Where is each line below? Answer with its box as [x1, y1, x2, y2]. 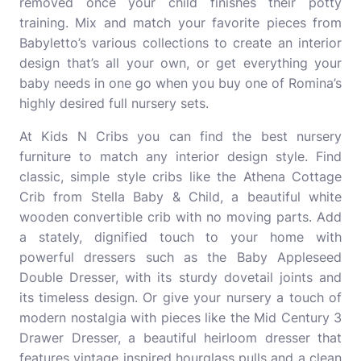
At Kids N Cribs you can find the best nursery [19, 128, 342, 144]
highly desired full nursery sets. [19, 95, 209, 111]
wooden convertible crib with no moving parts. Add [19, 209, 342, 225]
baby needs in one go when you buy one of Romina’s [19, 75, 342, 91]
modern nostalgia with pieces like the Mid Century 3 [19, 309, 342, 326]
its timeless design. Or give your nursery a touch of [19, 289, 342, 305]
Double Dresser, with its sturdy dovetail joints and [19, 269, 342, 285]
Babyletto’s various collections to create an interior [19, 35, 342, 51]
